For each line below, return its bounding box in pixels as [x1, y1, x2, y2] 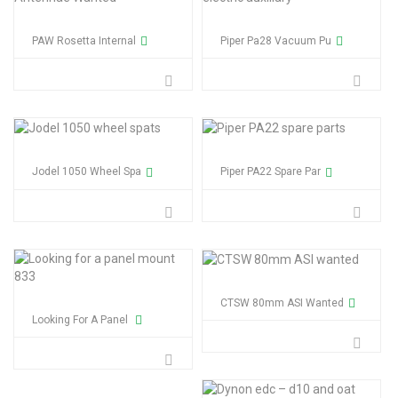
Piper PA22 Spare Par [220, 165, 321, 179]
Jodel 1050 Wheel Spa [32, 165, 141, 179]
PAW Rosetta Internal [32, 34, 136, 47]
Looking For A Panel [32, 313, 131, 326]
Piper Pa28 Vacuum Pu [220, 34, 331, 47]
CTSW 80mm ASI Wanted [220, 297, 344, 310]
